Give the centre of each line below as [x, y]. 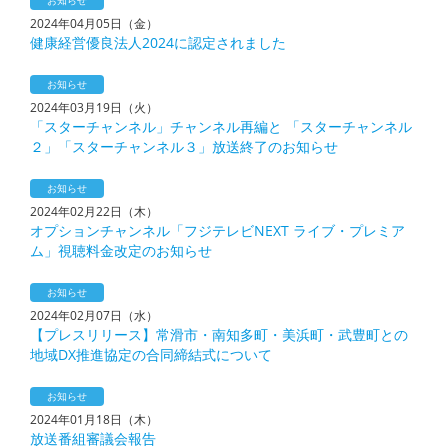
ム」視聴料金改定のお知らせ [121, 250]
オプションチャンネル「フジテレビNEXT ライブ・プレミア [217, 230]
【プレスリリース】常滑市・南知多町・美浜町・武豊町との [219, 334]
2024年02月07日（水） [94, 315]
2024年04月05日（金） [94, 23]
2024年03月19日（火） [94, 107]
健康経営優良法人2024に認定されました [158, 42]
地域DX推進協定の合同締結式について [151, 354]
